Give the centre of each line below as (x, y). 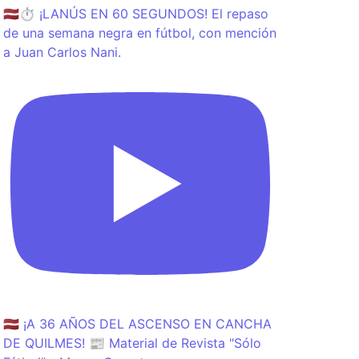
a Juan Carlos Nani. (62, 52)
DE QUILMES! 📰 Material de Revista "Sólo (132, 343)
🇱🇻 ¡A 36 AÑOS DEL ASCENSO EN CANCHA (137, 324)
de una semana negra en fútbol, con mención (140, 33)
